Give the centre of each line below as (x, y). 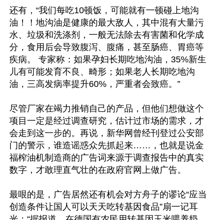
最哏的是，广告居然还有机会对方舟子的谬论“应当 (108, 194)
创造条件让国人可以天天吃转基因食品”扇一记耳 (104, 206)
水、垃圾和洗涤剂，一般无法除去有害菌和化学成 (107, 35)
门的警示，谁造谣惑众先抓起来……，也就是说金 (107, 145)
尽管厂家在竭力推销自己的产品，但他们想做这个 (107, 108)
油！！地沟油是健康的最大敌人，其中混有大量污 (107, 22)
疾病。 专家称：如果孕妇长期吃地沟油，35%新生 (108, 59)
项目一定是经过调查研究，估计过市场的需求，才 (107, 121)
